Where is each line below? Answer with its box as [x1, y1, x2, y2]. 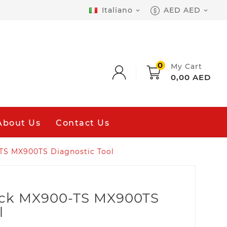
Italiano [102, 6, 133, 15]
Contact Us [56, 118, 110, 128]
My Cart [170, 62, 202, 71]
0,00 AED [170, 72, 211, 83]
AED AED [164, 6, 201, 15]
